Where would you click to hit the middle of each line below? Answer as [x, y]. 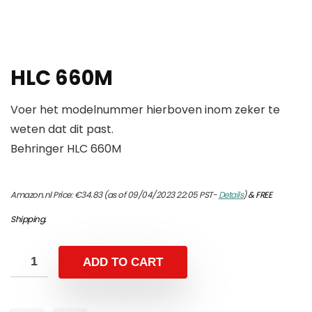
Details [231, 195]
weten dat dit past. [62, 130]
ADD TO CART [123, 263]
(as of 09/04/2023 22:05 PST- [160, 195]
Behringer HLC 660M [66, 149]
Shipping [28, 219]
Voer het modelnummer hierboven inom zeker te [145, 110]
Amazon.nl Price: [42, 195]
